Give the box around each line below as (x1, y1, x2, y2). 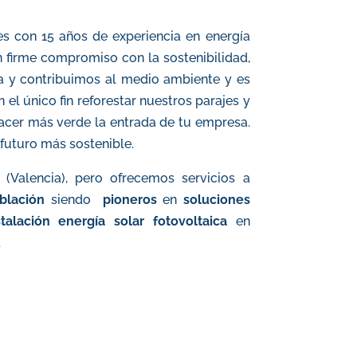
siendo (45, 191, 97, 207)
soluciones (182, 191, 250, 207)
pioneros (102, 191, 157, 207)
